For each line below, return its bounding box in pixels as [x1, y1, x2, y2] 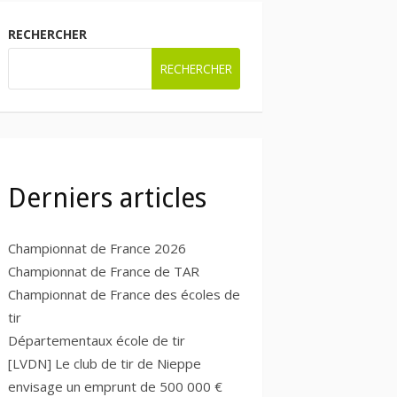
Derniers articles [8, 182, 206, 214]
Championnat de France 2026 [8, 238, 186, 257]
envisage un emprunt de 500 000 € [8, 377, 222, 395]
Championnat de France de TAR [8, 261, 199, 280]
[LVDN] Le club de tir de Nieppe [8, 354, 201, 372]
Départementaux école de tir [8, 331, 185, 349]
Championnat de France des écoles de [8, 284, 240, 303]
